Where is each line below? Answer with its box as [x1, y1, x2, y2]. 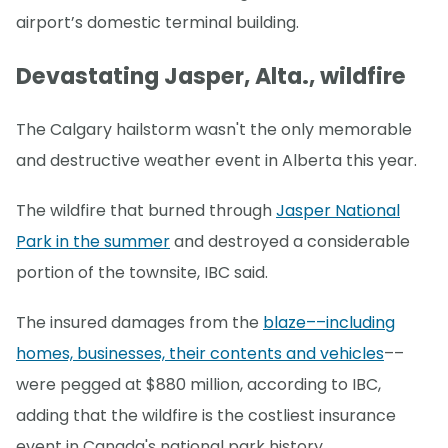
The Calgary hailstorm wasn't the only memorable [16, 117, 412, 141]
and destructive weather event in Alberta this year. [16, 148, 417, 172]
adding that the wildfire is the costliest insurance [16, 403, 396, 427]
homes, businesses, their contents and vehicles [16, 341, 384, 365]
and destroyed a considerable [170, 229, 410, 253]
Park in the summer [16, 229, 170, 253]
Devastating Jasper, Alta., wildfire [16, 60, 406, 92]
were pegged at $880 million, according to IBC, [16, 372, 381, 396]
